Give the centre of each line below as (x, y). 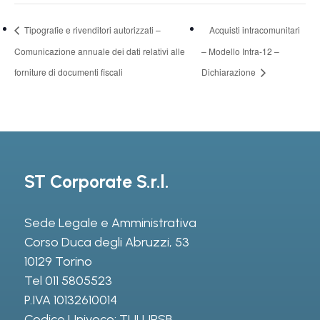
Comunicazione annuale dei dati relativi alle (100, 51)
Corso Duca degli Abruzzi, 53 (106, 242)
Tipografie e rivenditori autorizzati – (91, 30)
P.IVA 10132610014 (70, 300)
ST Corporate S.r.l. (96, 182)
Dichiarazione (229, 72)
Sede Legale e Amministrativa (110, 223)
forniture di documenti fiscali (69, 72)
